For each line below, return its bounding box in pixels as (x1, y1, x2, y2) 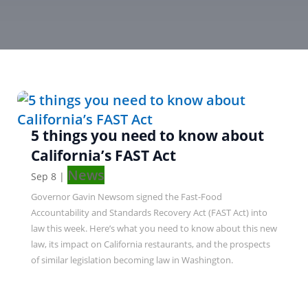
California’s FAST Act (30, 146, 176, 166)
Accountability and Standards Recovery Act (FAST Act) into (30, 206, 267, 219)
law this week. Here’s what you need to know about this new (30, 222, 277, 235)
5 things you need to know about (30, 126, 264, 146)
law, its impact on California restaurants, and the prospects (30, 238, 270, 251)
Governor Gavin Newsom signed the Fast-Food (30, 190, 222, 203)
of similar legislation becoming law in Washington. (30, 254, 233, 267)
